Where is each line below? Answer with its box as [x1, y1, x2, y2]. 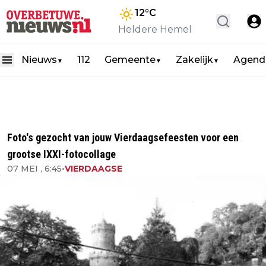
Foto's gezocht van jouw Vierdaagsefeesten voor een [7, 131, 239, 144]
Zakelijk [176, 54, 213, 65]
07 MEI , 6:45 [7, 163, 62, 174]
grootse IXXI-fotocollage [7, 148, 116, 160]
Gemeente [104, 54, 156, 65]
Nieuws [21, 54, 57, 65]
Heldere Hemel [118, 24, 192, 35]
